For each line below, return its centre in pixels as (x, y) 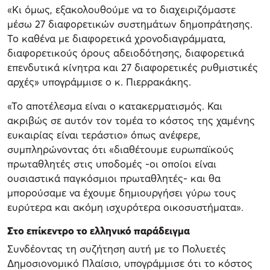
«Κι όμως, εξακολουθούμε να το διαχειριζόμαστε (121, 10)
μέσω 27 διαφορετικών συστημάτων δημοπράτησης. (130, 24)
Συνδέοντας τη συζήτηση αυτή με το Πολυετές (117, 249)
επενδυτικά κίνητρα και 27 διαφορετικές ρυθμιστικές (133, 67)
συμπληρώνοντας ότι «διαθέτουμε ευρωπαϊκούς (121, 149)
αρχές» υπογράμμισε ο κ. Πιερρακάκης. (99, 82)
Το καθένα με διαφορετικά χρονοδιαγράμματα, (117, 39)
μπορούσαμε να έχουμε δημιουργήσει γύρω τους (122, 193)
